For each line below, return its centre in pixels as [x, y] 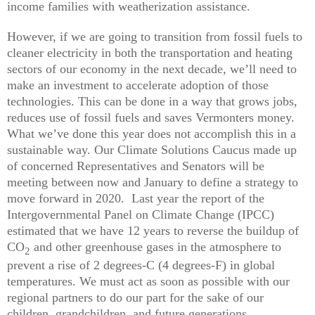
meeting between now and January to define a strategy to [153, 182]
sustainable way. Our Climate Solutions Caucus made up [152, 149]
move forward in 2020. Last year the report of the [136, 198]
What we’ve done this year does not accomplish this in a [152, 133]
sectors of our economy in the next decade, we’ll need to [152, 69]
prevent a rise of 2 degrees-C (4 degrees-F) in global [141, 265]
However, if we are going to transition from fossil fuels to [155, 36]
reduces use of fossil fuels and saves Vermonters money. [151, 117]
